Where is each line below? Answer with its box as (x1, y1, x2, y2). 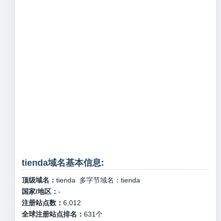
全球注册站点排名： (21, 210, 84, 218)
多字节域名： (75, 176, 121, 184)
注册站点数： (21, 199, 63, 207)
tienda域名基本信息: (21, 158, 104, 168)
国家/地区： (21, 187, 58, 195)
